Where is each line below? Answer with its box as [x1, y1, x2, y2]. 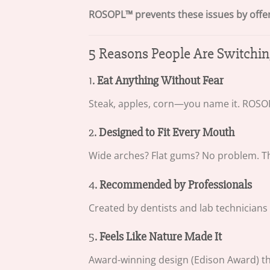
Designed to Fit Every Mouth [99, 125, 234, 140]
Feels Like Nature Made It [99, 230, 222, 245]
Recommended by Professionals [99, 177, 252, 192]
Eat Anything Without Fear [97, 73, 224, 88]
